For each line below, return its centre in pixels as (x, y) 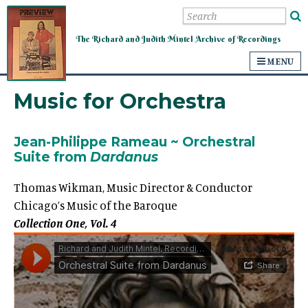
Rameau (141, 142)
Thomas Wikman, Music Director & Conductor (133, 187)
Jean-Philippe (60, 142)
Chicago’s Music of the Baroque (96, 205)
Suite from (52, 157)
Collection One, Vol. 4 (65, 223)
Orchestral (217, 142)
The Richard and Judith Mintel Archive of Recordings (178, 39)
